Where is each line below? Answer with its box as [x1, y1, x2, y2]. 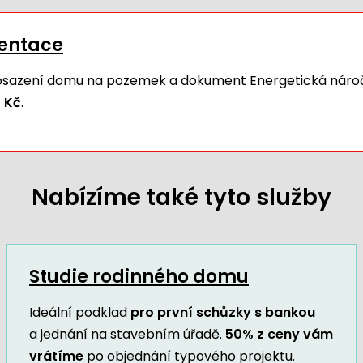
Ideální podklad [28, 302, 130, 322]
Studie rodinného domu [28, 263, 249, 289]
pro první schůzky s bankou [130, 302, 315, 322]
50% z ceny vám [224, 324, 333, 344]
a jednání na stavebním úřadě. [28, 324, 225, 344]
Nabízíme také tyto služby [32, 181, 331, 213]
